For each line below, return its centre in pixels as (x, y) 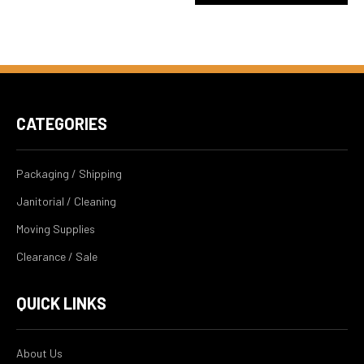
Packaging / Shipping (69, 174)
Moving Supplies (56, 229)
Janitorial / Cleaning (66, 201)
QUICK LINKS (61, 303)
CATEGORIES (62, 124)
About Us (39, 353)
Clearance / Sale (57, 257)
